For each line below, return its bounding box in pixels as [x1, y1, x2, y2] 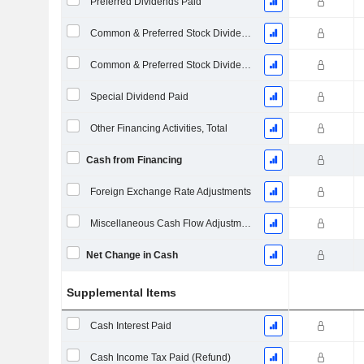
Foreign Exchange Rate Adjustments [89, 186, 251, 197]
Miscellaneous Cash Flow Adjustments [240, 218, 251, 229]
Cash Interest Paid [89, 320, 171, 331]
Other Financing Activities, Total [89, 123, 227, 134]
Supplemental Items [67, 286, 177, 299]
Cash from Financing [85, 154, 182, 166]
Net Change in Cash [85, 249, 178, 261]
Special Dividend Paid [89, 91, 188, 102]
